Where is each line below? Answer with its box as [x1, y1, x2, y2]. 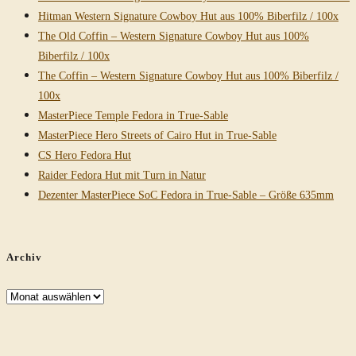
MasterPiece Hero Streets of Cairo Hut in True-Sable [38, 126, 277, 142]
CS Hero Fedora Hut [38, 146, 131, 162]
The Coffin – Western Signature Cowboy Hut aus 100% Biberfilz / [38, 67, 339, 83]
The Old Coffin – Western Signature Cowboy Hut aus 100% [38, 27, 309, 43]
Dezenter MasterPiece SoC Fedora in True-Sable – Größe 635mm [38, 186, 334, 202]
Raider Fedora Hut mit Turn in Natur [38, 166, 206, 182]
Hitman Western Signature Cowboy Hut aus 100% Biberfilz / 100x [38, 7, 339, 23]
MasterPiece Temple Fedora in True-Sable [38, 106, 228, 122]
